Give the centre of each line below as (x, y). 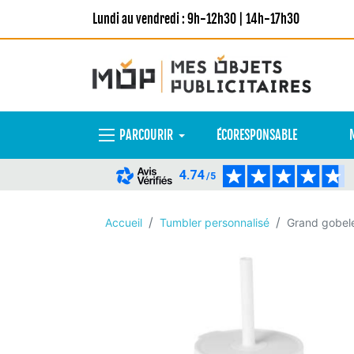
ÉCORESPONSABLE (256, 135)
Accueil (124, 222)
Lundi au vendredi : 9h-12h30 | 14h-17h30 (196, 19)
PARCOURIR (146, 135)
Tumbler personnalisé (215, 222)
